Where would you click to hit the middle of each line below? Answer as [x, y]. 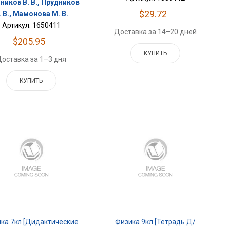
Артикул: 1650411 [31, 25]
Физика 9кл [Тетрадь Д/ [156, 222]
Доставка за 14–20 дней [156, 32]
